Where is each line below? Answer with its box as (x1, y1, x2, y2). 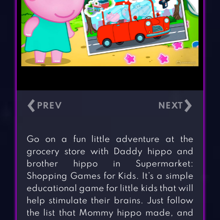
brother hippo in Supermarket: (26, 160, 194, 169)
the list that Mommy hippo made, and (26, 209, 194, 218)
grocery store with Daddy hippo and (26, 147, 194, 157)
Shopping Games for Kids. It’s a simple (26, 172, 194, 181)
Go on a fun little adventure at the (26, 135, 194, 144)
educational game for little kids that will (26, 184, 194, 193)
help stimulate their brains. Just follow (26, 196, 194, 206)
